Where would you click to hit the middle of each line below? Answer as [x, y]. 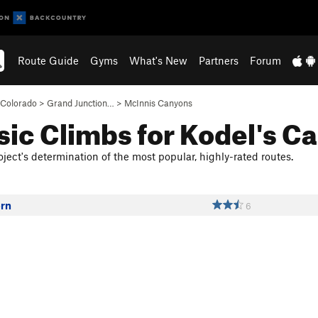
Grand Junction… [81, 103]
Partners [219, 60]
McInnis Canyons [158, 103]
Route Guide [49, 60]
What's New [159, 60]
